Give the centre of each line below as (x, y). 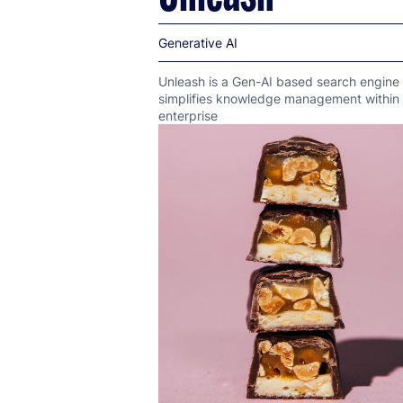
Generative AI (198, 43)
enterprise (188, 116)
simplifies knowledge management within (279, 99)
